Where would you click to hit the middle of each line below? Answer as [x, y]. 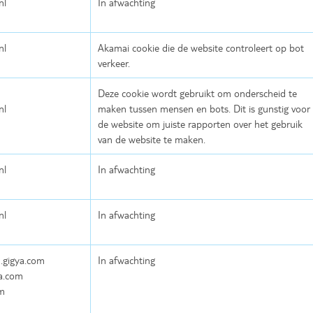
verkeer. [114, 63]
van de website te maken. [152, 139]
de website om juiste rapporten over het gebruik [200, 124]
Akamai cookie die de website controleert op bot [201, 48]
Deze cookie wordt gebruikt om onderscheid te [197, 93]
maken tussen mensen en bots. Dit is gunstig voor [204, 109]
